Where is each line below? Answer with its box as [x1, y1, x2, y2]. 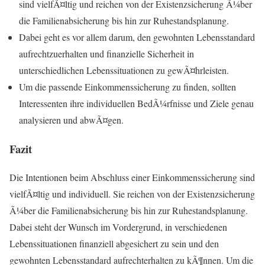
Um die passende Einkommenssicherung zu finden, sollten [19, 80, 236, 93]
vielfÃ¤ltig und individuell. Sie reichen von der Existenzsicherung [9, 188, 255, 201]
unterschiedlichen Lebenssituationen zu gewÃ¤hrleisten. [19, 63, 229, 76]
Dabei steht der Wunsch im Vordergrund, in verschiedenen [9, 221, 227, 234]
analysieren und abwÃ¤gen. [19, 113, 124, 126]
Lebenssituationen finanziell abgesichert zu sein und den [9, 237, 219, 250]
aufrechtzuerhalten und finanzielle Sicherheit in [19, 47, 194, 60]
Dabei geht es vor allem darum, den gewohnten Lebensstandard [19, 30, 255, 43]
